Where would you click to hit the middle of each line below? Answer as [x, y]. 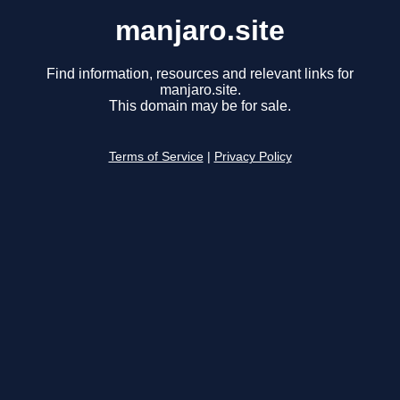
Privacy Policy [253, 157]
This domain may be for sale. [200, 106]
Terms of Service [156, 157]
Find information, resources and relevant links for [200, 74]
